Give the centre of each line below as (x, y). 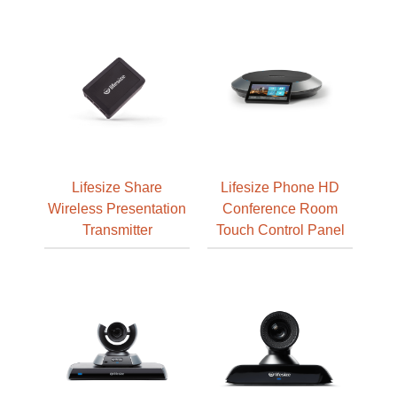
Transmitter (117, 230)
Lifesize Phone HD (280, 187)
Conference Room (280, 208)
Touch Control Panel (280, 230)
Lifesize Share (117, 187)
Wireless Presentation (117, 208)
